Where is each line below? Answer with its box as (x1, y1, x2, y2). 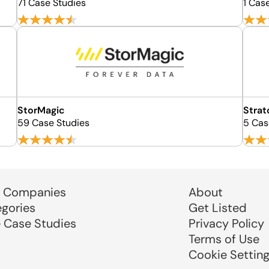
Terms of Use (188, 231, 259, 247)
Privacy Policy (188, 216, 264, 231)
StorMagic (17, 104, 65, 116)
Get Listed (188, 200, 247, 216)
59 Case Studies (17, 116, 90, 129)
